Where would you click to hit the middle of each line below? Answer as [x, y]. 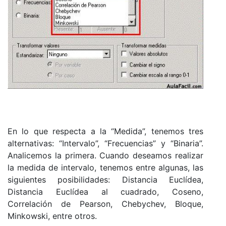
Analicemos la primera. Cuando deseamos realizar [105, 155]
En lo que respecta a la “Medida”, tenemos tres [105, 131]
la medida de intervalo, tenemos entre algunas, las [105, 167]
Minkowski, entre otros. [52, 216]
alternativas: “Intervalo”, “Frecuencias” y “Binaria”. [105, 143]
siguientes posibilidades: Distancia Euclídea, [105, 179]
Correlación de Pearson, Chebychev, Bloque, [105, 204]
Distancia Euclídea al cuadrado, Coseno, [105, 191]
